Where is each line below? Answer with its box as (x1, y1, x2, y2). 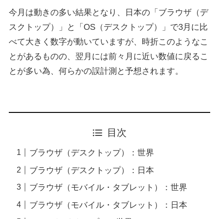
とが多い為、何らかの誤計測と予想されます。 (8, 66, 183, 76)
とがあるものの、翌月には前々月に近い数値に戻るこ (8, 52, 208, 62)
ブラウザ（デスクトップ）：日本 (29, 165, 154, 175)
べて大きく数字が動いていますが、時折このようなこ (8, 37, 208, 47)
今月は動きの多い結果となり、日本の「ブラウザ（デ (8, 8, 208, 18)
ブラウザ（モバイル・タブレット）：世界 (29, 183, 188, 193)
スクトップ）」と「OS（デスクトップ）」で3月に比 (8, 22, 208, 32)
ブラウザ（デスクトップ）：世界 (29, 148, 154, 158)
